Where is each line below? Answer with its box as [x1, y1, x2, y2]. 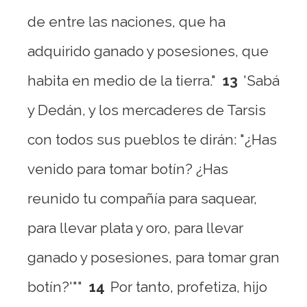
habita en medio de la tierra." [27, 72, 216, 89]
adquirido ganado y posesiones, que [27, 42, 269, 60]
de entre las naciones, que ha [27, 13, 225, 30]
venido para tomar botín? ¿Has [27, 160, 228, 177]
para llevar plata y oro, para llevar [27, 219, 243, 236]
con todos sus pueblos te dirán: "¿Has [27, 131, 277, 148]
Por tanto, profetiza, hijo [110, 278, 267, 295]
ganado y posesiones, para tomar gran [27, 249, 280, 266]
